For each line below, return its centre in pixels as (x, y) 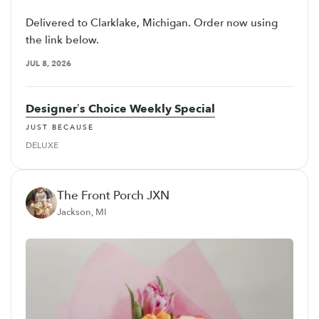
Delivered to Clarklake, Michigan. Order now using (152, 23)
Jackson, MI (82, 212)
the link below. (62, 40)
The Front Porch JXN (113, 195)
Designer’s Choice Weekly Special (120, 109)
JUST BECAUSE (60, 127)
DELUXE (42, 145)
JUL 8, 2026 (48, 64)
